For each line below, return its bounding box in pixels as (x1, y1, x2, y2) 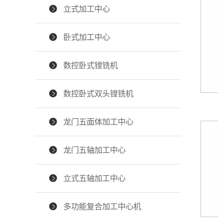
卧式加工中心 (63, 33, 110, 42)
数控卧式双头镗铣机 (63, 89, 133, 98)
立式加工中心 (63, 4, 110, 14)
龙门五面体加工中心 (63, 117, 133, 127)
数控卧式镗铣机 (63, 61, 118, 70)
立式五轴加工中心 (63, 174, 126, 183)
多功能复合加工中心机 (63, 202, 141, 211)
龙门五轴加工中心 (63, 145, 126, 155)
